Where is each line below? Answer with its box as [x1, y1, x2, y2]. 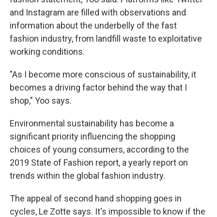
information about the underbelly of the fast [10, 20, 177, 31]
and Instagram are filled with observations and [10, 7, 186, 18]
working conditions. [10, 46, 85, 57]
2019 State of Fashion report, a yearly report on [10, 157, 188, 168]
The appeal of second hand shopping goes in [10, 193, 182, 204]
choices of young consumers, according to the [10, 144, 189, 155]
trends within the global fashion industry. [10, 170, 165, 181]
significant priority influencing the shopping [10, 131, 175, 142]
